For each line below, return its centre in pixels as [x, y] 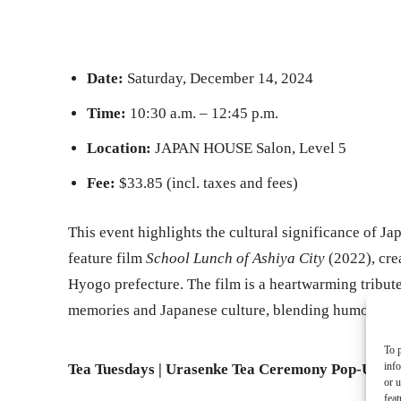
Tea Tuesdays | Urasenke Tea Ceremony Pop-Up [224, 369]
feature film [107, 259]
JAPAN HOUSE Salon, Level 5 [249, 149]
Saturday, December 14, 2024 [218, 79]
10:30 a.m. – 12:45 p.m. [202, 114]
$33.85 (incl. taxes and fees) [207, 183]
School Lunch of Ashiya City [235, 259]
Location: [119, 149]
